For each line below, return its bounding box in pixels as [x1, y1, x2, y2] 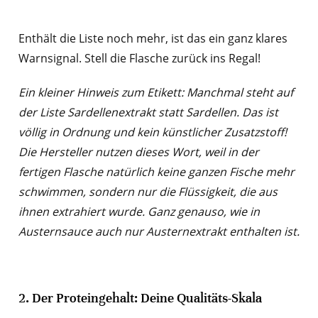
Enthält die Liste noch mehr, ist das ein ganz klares [18, 31, 287, 47]
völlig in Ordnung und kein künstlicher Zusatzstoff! [18, 124, 287, 141]
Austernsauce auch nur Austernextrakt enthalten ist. [18, 224, 300, 240]
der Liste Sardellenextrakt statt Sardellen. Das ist [18, 104, 278, 121]
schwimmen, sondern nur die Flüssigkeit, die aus [18, 184, 278, 200]
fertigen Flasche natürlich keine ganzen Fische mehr [18, 164, 295, 180]
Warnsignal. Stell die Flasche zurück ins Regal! [18, 50, 261, 67]
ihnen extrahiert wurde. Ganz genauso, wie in [18, 204, 260, 220]
